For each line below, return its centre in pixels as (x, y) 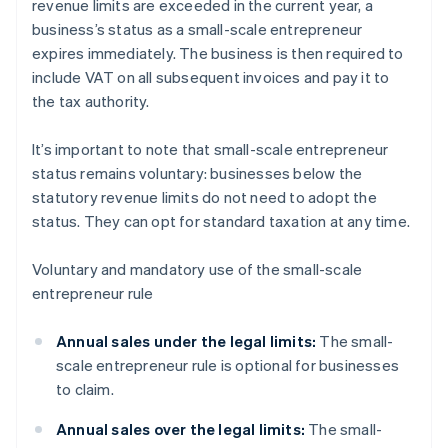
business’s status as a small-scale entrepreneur (197, 29)
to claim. (85, 389)
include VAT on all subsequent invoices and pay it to (211, 77)
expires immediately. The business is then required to (218, 53)
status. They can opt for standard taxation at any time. (221, 221)
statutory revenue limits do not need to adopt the (204, 197)
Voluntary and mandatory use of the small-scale (197, 269)
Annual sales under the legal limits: (186, 341)
